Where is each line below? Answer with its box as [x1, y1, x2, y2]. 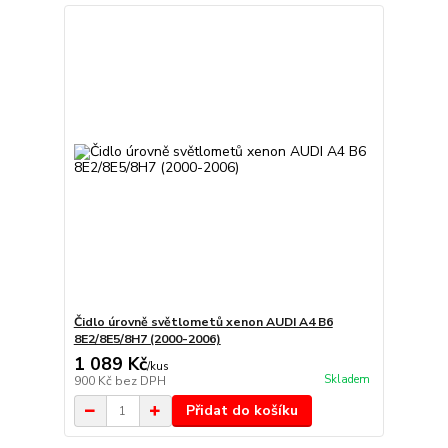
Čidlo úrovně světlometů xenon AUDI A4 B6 [73, 314, 333, 331]
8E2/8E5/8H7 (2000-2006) [73, 331, 221, 348]
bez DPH [114, 373, 166, 390]
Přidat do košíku [185, 401, 298, 421]
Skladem [323, 371, 370, 387]
